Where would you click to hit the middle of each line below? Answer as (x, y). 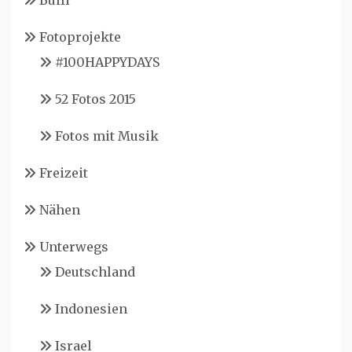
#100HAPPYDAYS (107, 62)
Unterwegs (74, 247)
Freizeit (64, 173)
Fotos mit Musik (107, 136)
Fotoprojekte (80, 37)
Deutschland (95, 272)
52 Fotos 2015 (95, 99)
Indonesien (91, 309)
